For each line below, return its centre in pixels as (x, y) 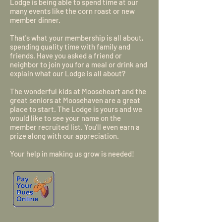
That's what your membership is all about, (77, 38)
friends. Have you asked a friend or (66, 55)
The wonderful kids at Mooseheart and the (78, 91)
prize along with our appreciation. (64, 136)
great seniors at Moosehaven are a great (75, 100)
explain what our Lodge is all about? (68, 73)
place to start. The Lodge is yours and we (76, 109)
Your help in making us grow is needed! (72, 154)
